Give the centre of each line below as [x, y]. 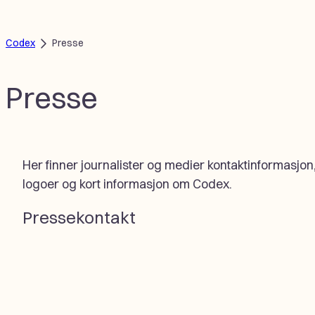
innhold [26, 52]
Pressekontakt [79, 217]
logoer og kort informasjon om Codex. [127, 184]
